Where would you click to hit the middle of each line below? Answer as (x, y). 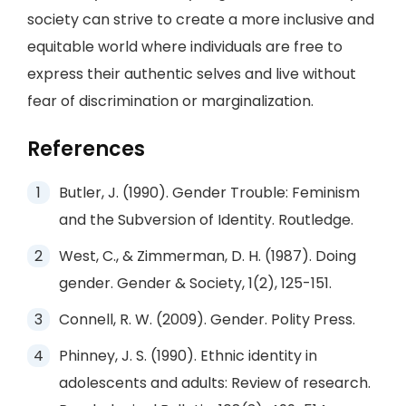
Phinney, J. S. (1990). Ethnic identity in (188, 356)
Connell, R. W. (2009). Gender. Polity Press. (207, 319)
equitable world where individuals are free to (185, 47)
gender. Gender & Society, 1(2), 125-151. (195, 283)
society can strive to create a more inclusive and (201, 19)
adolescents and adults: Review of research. (215, 383)
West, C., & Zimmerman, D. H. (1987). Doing (208, 256)
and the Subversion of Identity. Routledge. (206, 220)
